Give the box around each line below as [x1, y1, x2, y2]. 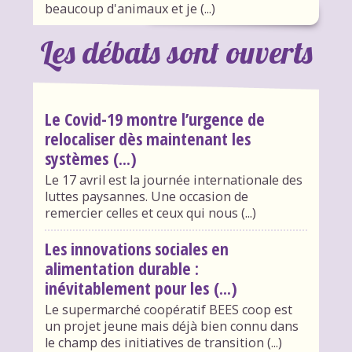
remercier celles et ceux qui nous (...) [44, 204, 256, 222]
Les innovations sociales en [44, 237, 229, 261]
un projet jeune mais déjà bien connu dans [44, 317, 299, 335]
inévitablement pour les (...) [44, 277, 237, 300]
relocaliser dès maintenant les [44, 127, 251, 151]
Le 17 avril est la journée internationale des [44, 171, 302, 189]
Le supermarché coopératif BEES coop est [44, 301, 292, 319]
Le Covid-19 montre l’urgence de [44, 108, 265, 131]
